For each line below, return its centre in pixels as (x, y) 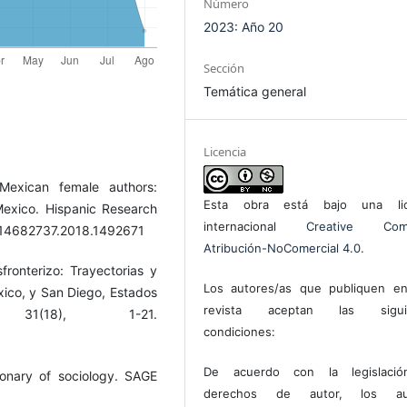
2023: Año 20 (244, 26)
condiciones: (240, 331)
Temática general (255, 91)
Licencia (225, 151)
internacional (255, 226)
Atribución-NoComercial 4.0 (283, 248)
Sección (224, 68)
